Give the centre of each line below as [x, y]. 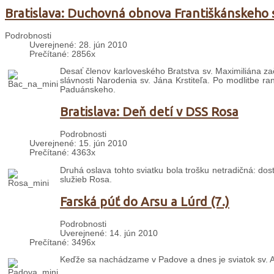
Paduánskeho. [88, 90]
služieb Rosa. [86, 179]
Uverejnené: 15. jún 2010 [78, 144]
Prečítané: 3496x [62, 242]
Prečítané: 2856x [62, 54]
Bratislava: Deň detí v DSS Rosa [149, 112]
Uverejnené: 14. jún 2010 [109, 233]
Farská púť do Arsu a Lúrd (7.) [145, 201]
